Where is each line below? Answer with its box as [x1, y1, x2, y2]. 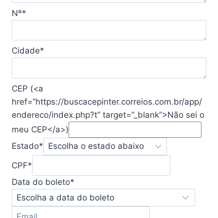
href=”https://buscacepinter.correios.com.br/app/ [12, 96, 202, 107]
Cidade [12, 46, 40, 56]
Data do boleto [12, 177, 70, 187]
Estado [12, 141, 39, 151]
